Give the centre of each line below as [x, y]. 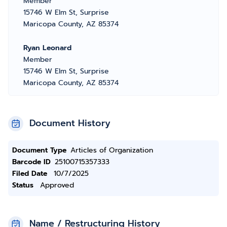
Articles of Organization [112, 150]
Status [23, 185]
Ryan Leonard [47, 48]
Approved [57, 185]
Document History [70, 123]
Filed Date [30, 174]
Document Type [39, 150]
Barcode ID [31, 162]
